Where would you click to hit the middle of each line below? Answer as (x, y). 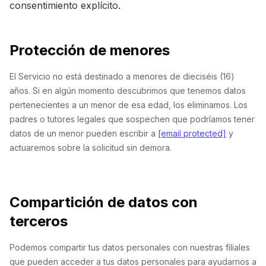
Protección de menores (90, 50)
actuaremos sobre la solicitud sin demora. (91, 148)
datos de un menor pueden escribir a (84, 133)
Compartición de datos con (104, 202)
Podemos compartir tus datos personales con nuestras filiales (130, 247)
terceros (39, 221)
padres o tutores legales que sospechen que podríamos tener (132, 119)
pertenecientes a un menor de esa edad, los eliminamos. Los (129, 105)
